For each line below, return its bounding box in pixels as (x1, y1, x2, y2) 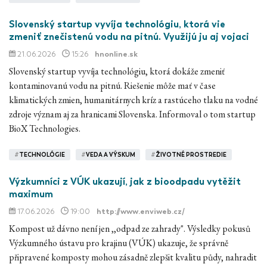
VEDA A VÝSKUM (85, 151, 135, 159)
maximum (9, 188, 53, 200)
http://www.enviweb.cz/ (97, 206, 185, 216)
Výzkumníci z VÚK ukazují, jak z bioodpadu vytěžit (9, 175, 241, 187)
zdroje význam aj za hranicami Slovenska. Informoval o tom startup (9, 107, 256, 120)
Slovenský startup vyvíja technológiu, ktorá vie (9, 18, 225, 30)
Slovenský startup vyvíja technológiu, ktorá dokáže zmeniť (9, 64, 225, 77)
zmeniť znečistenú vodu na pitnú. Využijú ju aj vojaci (9, 30, 249, 42)
